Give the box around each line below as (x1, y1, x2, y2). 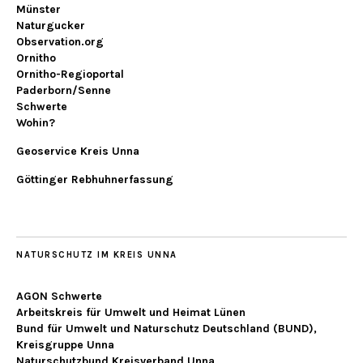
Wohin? (16, 116, 55, 130)
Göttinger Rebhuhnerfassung (16, 173, 173, 187)
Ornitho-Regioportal (16, 67, 124, 82)
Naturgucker (16, 19, 85, 33)
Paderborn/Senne (16, 83, 111, 98)
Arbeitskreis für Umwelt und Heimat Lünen (16, 305, 246, 320)
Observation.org (16, 35, 104, 49)
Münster (16, 2, 61, 17)
